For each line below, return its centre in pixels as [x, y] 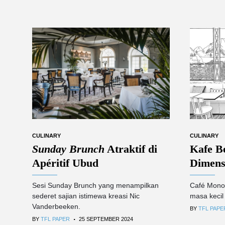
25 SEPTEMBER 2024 [106, 219]
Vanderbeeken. [56, 207]
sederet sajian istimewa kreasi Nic [86, 196]
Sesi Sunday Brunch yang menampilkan [95, 186]
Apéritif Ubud [65, 163]
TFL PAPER [55, 219]
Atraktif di [131, 149]
